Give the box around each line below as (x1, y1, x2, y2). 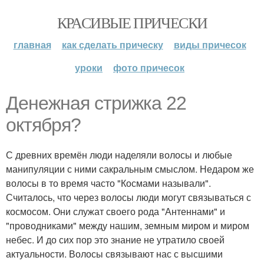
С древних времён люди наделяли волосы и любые (6, 148, 232, 161)
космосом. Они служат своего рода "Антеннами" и (6, 204, 225, 218)
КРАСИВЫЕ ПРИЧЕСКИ (57, 12, 207, 32)
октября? (6, 114, 81, 136)
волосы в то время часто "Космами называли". (6, 176, 211, 190)
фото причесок (113, 61, 184, 74)
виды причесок (173, 38, 246, 51)
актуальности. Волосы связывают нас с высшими (6, 247, 223, 260)
